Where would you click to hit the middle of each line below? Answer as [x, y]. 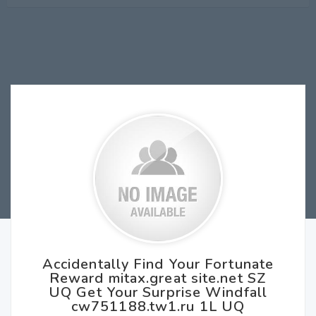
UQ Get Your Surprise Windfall [158, 292]
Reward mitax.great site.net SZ [158, 278]
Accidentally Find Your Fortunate [158, 264]
